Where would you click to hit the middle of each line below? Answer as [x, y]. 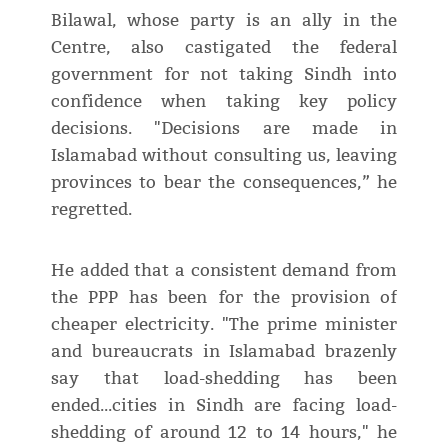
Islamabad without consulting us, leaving [224, 156]
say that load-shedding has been [224, 379]
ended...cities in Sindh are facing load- [224, 406]
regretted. [91, 210]
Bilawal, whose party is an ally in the [224, 21]
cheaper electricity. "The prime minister [224, 325]
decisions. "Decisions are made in [224, 129]
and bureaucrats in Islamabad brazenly [224, 352]
